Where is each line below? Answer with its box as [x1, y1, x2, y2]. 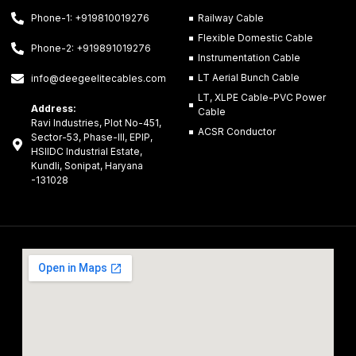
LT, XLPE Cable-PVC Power [198, 91, 327, 104]
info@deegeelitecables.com [31, 72, 166, 85]
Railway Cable [198, 12, 265, 25]
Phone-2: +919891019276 [31, 42, 151, 55]
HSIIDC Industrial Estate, [31, 145, 142, 158]
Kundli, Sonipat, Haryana [31, 160, 143, 172]
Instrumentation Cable [198, 52, 301, 64]
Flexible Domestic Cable [198, 32, 314, 44]
